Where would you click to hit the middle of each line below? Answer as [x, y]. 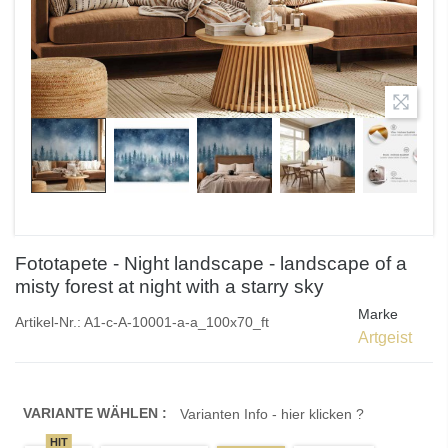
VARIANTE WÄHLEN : [97, 413]
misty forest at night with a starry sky [169, 286]
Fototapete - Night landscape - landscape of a [211, 263]
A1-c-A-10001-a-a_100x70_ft [175, 322]
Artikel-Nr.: [48, 322]
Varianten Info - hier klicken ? [272, 414]
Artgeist [385, 337]
